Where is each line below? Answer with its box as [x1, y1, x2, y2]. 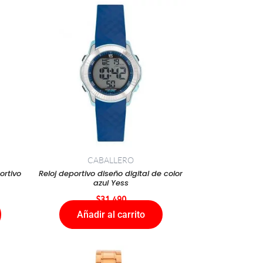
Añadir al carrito [76, 209, 145, 221]
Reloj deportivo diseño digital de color [39, 167, 183, 179]
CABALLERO [87, 154, 134, 165]
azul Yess [93, 177, 129, 188]
